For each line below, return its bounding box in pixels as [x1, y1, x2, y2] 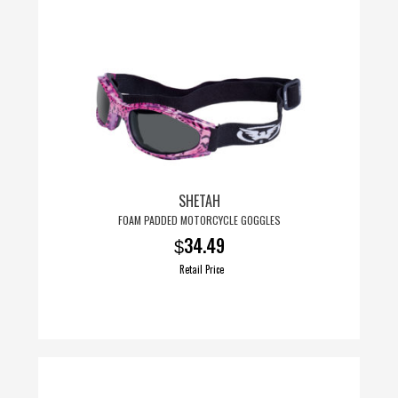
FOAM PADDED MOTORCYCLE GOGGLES [117, 211, 281, 227]
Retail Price [179, 261, 224, 276]
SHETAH [178, 189, 220, 211]
